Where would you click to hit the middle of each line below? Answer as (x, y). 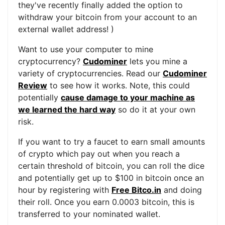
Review (33, 85)
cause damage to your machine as (128, 97)
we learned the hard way (67, 109)
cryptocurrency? (50, 61)
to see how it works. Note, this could (119, 85)
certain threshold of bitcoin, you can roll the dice (111, 165)
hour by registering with (65, 190)
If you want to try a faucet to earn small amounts (111, 141)
